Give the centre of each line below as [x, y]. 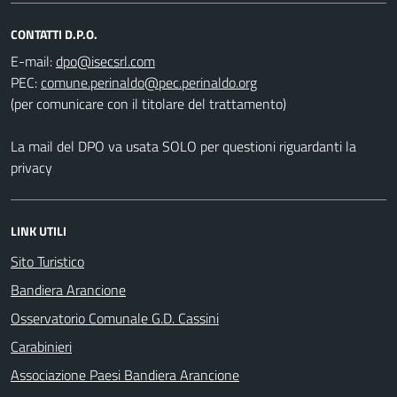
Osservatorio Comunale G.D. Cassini [115, 318]
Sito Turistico [47, 261]
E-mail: [31, 61]
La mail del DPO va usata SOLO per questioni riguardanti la [183, 146]
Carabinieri [41, 346]
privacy [31, 167]
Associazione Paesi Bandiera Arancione [125, 374]
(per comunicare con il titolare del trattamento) [148, 103]
